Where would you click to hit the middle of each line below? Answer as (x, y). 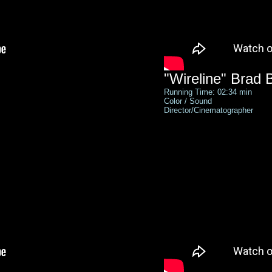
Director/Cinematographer (209, 110)
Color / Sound (189, 101)
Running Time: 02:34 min (208, 92)
